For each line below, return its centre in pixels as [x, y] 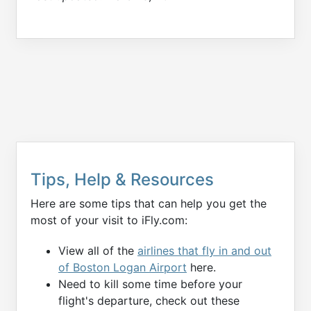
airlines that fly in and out [204, 250]
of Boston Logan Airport [123, 267]
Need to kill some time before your [150, 284]
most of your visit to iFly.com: [109, 220]
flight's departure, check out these [149, 300]
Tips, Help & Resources [122, 180]
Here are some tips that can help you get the [149, 204]
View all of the [98, 250]
